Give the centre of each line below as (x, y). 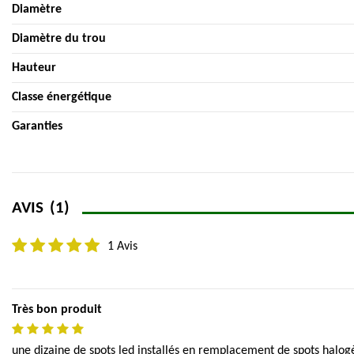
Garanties (37, 126)
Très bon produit (57, 309)
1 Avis (122, 247)
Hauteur (34, 68)
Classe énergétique (62, 97)
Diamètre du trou (59, 38)
